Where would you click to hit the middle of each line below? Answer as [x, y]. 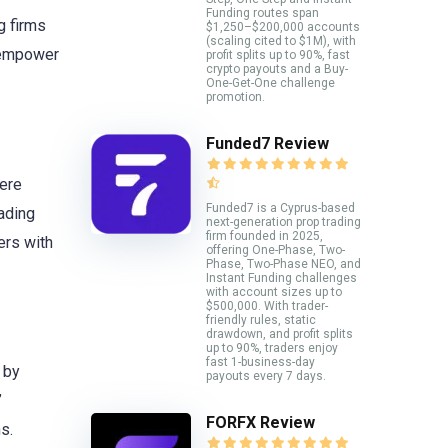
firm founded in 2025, [264, 235]
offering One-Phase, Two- [275, 249]
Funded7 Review [267, 143]
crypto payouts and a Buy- [277, 68]
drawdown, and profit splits [279, 333]
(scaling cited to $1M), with [281, 40]
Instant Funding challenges [281, 277]
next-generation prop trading [283, 221]
